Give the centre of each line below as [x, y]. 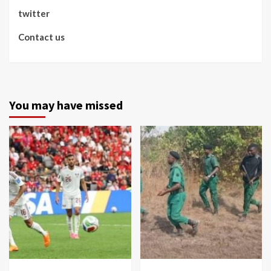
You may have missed [66, 105]
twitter [34, 13]
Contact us [41, 37]
